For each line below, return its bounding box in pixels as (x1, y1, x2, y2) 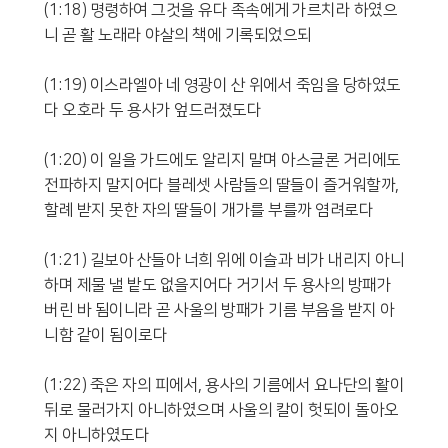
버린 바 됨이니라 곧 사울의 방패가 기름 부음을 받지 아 (44, 300, 395, 319)
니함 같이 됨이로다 (44, 325, 167, 344)
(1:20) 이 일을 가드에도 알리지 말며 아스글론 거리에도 (44, 150, 401, 169)
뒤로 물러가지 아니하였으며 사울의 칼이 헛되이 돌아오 (44, 400, 399, 419)
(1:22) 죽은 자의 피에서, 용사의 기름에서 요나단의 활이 (44, 375, 404, 394)
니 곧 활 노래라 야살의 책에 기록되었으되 (44, 25, 312, 44)
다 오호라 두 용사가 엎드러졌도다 (44, 100, 261, 119)
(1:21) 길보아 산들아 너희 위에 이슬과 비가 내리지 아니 (44, 250, 404, 269)
